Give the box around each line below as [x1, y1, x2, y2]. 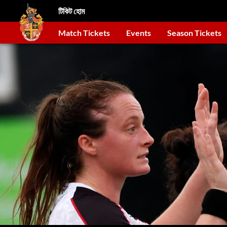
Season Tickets [167, 27, 221, 37]
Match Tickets [58, 27, 110, 37]
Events [126, 27, 151, 37]
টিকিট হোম [58, 6, 85, 16]
